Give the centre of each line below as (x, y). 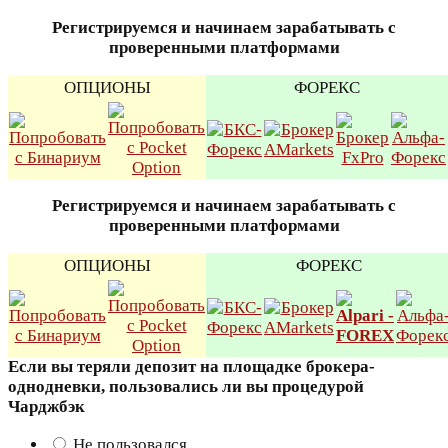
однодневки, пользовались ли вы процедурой (186, 386)
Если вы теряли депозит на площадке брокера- (191, 366)
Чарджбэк (46, 406)
